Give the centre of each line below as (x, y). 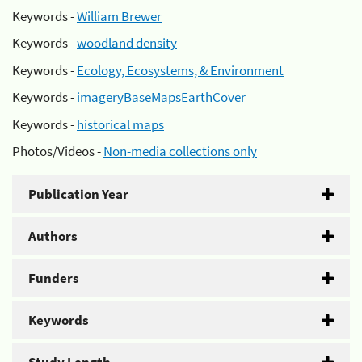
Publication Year (78, 194)
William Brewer (119, 16)
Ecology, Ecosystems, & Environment (180, 70)
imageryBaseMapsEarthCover (161, 97)
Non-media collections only (180, 151)
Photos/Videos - (58, 151)
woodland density (127, 43)
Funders (54, 278)
